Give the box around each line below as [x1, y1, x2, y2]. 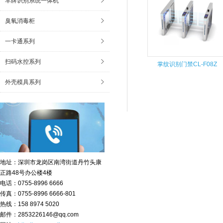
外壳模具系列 [5, 79, 41, 86]
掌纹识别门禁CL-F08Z [157, 61, 217, 68]
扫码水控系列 [5, 58, 41, 65]
